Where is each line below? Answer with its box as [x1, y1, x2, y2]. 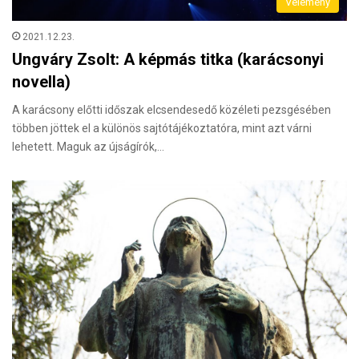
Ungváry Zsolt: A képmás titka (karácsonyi [12, 50, 324, 70]
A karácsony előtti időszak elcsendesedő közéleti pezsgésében [12, 103, 331, 117]
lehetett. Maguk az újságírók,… [12, 140, 164, 154]
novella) [12, 72, 71, 92]
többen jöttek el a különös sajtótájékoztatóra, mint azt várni [12, 122, 312, 135]
